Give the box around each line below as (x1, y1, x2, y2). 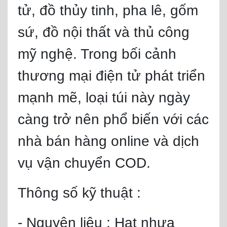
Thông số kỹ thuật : (18, 185, 141, 201)
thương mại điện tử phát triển (18, 68, 205, 84)
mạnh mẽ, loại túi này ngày (18, 90, 190, 105)
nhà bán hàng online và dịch (18, 133, 199, 149)
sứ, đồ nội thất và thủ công (18, 24, 190, 40)
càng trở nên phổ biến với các (18, 111, 209, 127)
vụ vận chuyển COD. (18, 155, 150, 171)
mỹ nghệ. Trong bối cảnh (18, 46, 176, 62)
